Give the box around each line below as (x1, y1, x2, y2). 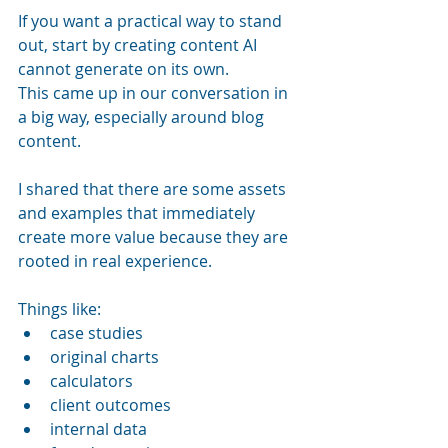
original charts (50, 345, 159, 368)
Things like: (18, 297, 101, 320)
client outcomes (50, 393, 171, 416)
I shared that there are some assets (18, 177, 290, 200)
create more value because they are (18, 225, 292, 248)
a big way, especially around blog (18, 105, 268, 128)
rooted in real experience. (18, 249, 216, 272)
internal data (50, 417, 147, 440)
